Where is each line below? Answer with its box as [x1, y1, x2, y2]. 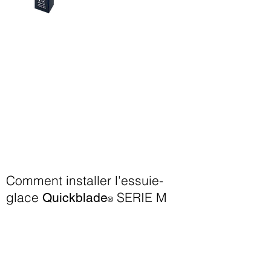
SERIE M [113, 189, 167, 205]
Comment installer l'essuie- [6, 172, 163, 188]
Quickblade [42, 190, 108, 205]
